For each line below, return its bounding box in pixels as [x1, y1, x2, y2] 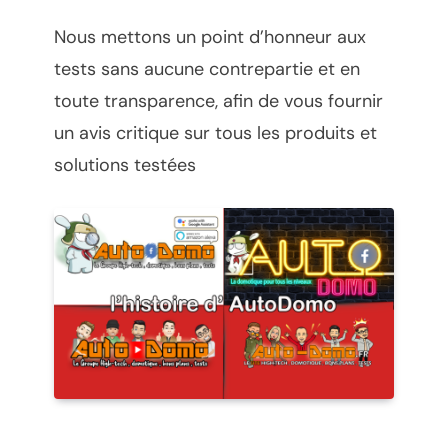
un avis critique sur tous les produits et [54, 120, 377, 145]
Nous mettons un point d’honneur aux [54, 24, 366, 49]
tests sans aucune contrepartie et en [54, 56, 360, 81]
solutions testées [54, 152, 196, 177]
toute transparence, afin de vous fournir [54, 88, 383, 113]
